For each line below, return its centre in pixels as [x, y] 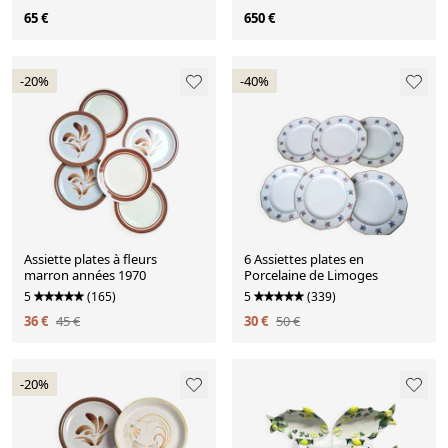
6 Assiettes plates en [304, 258]
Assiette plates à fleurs [90, 258]
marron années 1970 [85, 274]
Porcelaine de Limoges [311, 274]
